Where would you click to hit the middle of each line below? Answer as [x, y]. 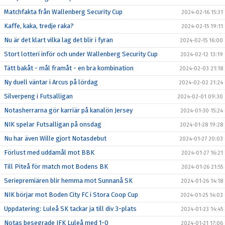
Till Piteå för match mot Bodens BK [56, 166]
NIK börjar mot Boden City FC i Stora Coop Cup [71, 194]
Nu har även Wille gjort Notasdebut [55, 138]
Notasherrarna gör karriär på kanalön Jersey [68, 110]
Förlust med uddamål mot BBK [49, 152]
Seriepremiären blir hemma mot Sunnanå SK [68, 180]
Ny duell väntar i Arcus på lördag [51, 82]
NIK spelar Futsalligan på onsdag [53, 124]
